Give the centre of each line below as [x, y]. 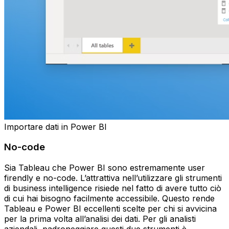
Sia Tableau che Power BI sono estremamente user [105, 168]
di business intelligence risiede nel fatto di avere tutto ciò [113, 188]
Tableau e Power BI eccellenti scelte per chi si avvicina [110, 209]
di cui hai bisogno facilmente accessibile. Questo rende [109, 199]
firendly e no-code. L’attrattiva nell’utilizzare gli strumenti [113, 178]
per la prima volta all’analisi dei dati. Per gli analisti [100, 219]
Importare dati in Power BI [55, 127]
